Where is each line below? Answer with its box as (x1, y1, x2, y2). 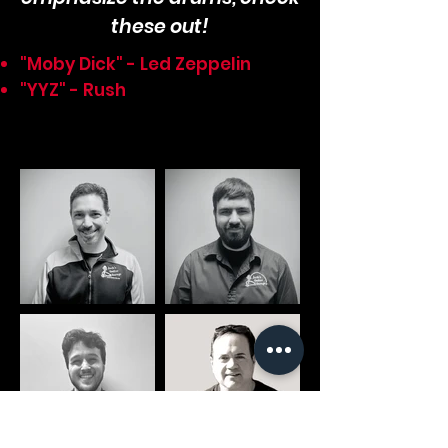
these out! (111, 13, 209, 40)
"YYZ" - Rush (20, 78, 126, 102)
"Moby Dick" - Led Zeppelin (20, 52, 251, 76)
